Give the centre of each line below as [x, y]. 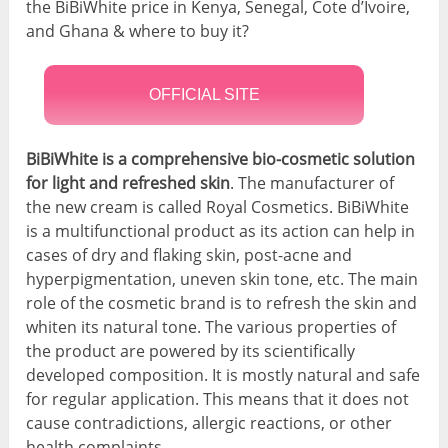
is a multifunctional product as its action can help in [221, 231]
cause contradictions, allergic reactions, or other [209, 423]
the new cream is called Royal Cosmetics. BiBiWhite [218, 207]
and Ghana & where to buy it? [138, 31]
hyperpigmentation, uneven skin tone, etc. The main [222, 279]
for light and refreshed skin [128, 183]
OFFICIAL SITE [204, 95]
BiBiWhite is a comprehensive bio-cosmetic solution [221, 159]
